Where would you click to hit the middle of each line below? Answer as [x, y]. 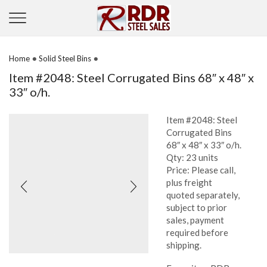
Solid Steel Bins [65, 58]
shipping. [184, 245]
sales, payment [195, 220]
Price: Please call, [201, 170]
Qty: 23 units [193, 157]
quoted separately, [203, 195]
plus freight [190, 182]
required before [198, 232]
